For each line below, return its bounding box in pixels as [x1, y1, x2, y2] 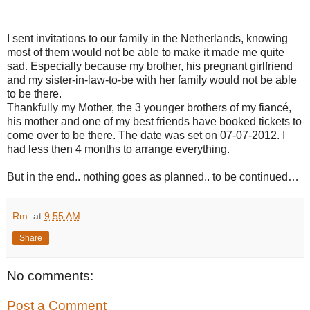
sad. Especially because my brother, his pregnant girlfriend [7, 60, 293, 73]
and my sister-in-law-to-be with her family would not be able [7, 74, 297, 86]
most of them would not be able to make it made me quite [7, 46, 284, 59]
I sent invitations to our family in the [7, 33, 181, 45]
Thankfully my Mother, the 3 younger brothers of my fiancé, [7, 102, 291, 114]
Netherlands [181, 33, 241, 45]
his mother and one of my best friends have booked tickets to [7, 116, 302, 128]
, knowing [241, 33, 288, 45]
